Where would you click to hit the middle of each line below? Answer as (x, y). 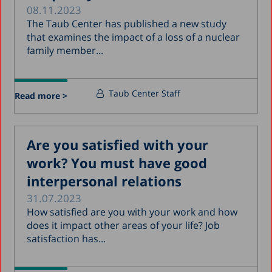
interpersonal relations (104, 181)
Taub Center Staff (145, 93)
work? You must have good (117, 162)
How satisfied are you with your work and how (132, 212)
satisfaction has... (66, 238)
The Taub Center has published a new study (127, 23)
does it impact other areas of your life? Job (124, 225)
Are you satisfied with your (118, 144)
